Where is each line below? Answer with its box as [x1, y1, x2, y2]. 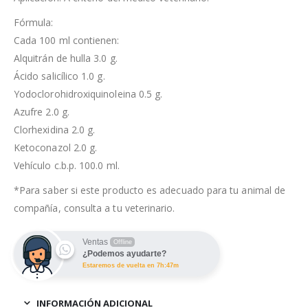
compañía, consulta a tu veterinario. [14, 201, 175, 215]
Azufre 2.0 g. [14, 105, 69, 119]
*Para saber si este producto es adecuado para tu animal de [14, 184, 286, 197]
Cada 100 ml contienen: [14, 34, 120, 47]
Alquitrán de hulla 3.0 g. [14, 52, 118, 65]
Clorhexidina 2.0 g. [14, 123, 96, 137]
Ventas [82, 237, 108, 247]
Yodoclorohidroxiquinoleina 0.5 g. [14, 87, 163, 101]
